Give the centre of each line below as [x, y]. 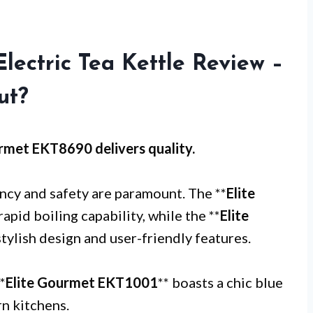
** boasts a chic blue [220, 282]
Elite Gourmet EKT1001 [82, 282]
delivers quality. [144, 148]
